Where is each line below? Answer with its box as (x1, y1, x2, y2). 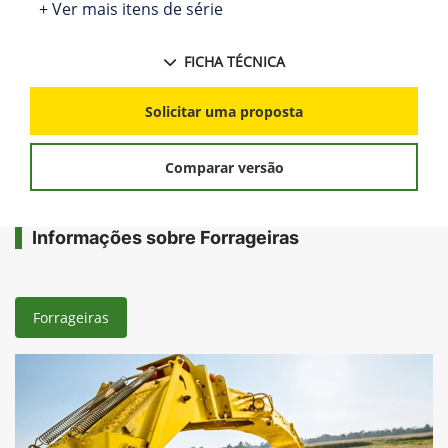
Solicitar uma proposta (145, 101, 303, 121)
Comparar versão (164, 157, 284, 177)
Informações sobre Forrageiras (32, 227, 299, 249)
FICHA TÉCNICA (183, 52, 285, 72)
